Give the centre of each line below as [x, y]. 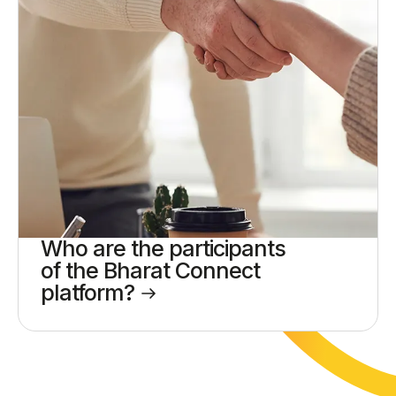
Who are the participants [163, 248]
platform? [90, 292]
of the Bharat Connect [150, 270]
